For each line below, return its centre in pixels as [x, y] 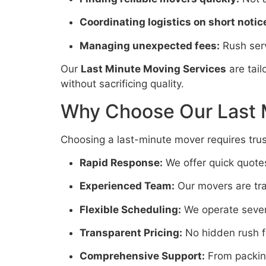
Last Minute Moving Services [153, 69]
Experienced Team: [127, 186]
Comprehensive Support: [142, 256]
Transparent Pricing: [131, 233]
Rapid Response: [121, 162]
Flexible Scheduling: [130, 209]
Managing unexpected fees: [150, 45]
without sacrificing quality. [122, 84]
